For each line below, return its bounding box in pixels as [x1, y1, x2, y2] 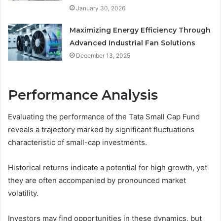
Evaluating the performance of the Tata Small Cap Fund [8, 112, 200, 122]
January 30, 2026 [76, 4, 126, 12]
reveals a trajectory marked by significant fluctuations [8, 125, 194, 135]
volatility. [8, 188, 38, 198]
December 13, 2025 [76, 51, 131, 59]
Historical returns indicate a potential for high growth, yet [8, 163, 207, 173]
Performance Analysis [8, 86, 158, 103]
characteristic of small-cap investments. [8, 138, 147, 147]
